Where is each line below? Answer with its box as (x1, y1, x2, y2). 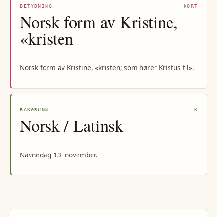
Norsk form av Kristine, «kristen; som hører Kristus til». (20, 63, 195, 73)
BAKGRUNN (20, 107, 49, 112)
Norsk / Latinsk (20, 114, 124, 137)
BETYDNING (20, 3, 52, 9)
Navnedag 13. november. (20, 150, 98, 160)
